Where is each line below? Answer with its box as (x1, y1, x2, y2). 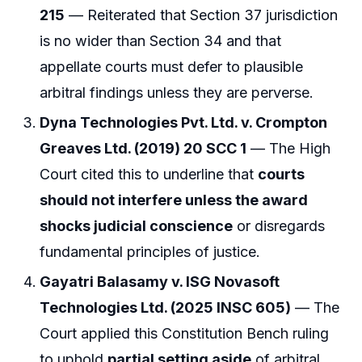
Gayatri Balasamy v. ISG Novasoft (40, 273, 280, 291)
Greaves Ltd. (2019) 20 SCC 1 (40, 140, 247, 157)
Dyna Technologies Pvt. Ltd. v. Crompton (40, 114, 328, 131)
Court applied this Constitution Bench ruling (40, 325, 330, 343)
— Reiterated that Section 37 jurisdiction (65, 6, 339, 23)
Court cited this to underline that (40, 166, 259, 183)
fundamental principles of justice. (40, 243, 261, 260)
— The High (246, 140, 331, 157)
